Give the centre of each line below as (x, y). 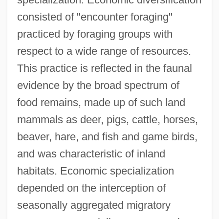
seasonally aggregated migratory (94, 205)
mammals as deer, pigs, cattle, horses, (107, 119)
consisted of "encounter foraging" (95, 17)
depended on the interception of (91, 188)
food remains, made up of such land (101, 102)
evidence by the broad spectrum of (98, 85)
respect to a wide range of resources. (104, 51)
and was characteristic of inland (91, 153)
